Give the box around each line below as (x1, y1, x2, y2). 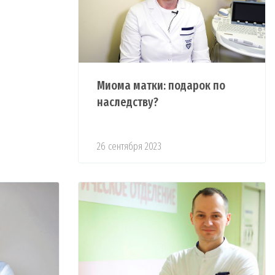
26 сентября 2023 (97, 141, 162, 153)
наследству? (97, 95, 159, 110)
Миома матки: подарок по (97, 78, 226, 93)
